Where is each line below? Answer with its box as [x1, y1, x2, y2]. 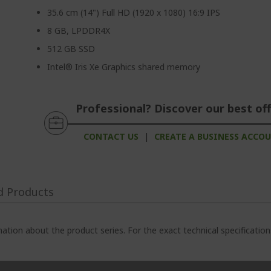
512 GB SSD [47, 43, 96, 54]
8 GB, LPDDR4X [47, 25, 111, 36]
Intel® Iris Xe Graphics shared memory [47, 61, 201, 73]
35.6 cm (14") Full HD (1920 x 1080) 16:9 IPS [47, 7, 221, 18]
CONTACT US [83, 131, 139, 142]
